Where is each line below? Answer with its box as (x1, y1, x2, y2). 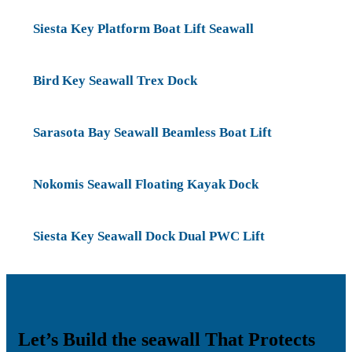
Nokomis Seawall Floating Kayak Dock (33, 177, 258, 192)
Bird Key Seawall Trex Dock (33, 73, 197, 89)
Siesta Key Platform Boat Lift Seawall (33, 21, 254, 37)
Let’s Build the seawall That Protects (18, 329, 315, 350)
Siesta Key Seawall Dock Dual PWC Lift (33, 229, 265, 244)
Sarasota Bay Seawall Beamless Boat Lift (33, 125, 272, 141)
